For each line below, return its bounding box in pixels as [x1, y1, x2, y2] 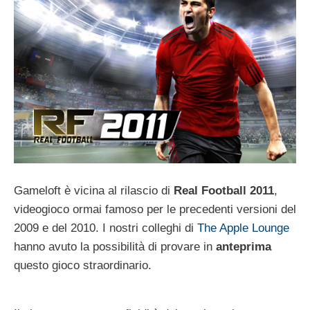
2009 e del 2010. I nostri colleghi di [14, 221, 197, 235]
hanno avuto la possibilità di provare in [14, 239, 216, 253]
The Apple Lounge [197, 221, 289, 235]
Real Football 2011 [174, 183, 274, 197]
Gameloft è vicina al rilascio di [14, 183, 174, 197]
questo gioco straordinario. [14, 258, 152, 272]
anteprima [216, 239, 271, 253]
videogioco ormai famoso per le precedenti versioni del [14, 202, 296, 216]
